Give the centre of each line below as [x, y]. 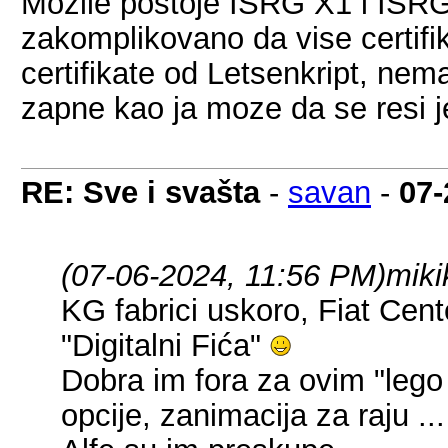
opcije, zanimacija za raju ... [253, 415]
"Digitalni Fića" [165, 345]
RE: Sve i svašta [140, 192]
